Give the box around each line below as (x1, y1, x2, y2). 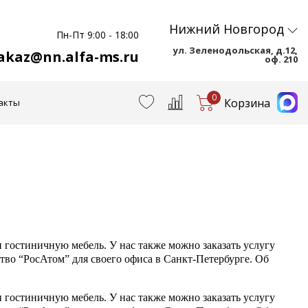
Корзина (224, 95, 270, 111)
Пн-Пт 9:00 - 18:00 (56, 28, 140, 41)
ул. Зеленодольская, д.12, (173, 44, 298, 56)
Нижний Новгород (168, 21, 284, 38)
